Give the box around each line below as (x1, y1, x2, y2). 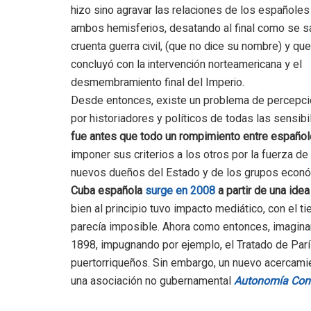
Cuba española (71, 184, 145, 197)
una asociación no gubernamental (71, 274, 234, 287)
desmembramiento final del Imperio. (71, 74, 244, 91)
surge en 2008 (145, 184, 215, 197)
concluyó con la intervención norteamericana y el (71, 56, 302, 73)
